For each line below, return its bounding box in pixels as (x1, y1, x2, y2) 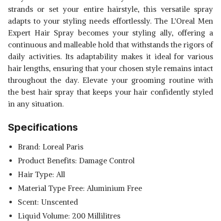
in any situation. (8, 99, 64, 109)
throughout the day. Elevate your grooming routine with (8, 75, 213, 85)
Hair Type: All (18, 170, 65, 179)
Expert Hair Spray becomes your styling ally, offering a (8, 28, 213, 37)
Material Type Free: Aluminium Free (18, 184, 142, 193)
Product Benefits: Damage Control (18, 156, 135, 165)
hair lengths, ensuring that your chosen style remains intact (8, 64, 213, 73)
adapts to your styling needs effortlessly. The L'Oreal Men (8, 16, 213, 26)
